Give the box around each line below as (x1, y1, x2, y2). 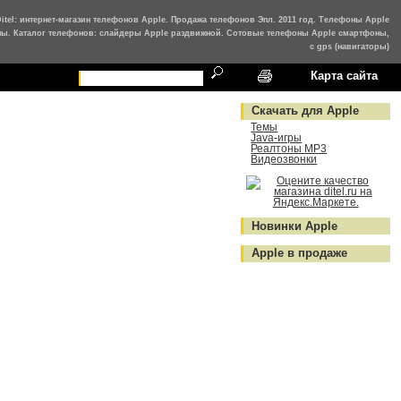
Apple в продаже (252, 247, 348, 260)
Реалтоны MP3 (251, 143, 328, 155)
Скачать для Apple (252, 105, 360, 118)
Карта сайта (311, 68, 379, 82)
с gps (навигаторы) (310, 41, 390, 51)
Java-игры (251, 132, 303, 144)
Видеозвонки (251, 154, 318, 166)
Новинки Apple (252, 219, 338, 233)
